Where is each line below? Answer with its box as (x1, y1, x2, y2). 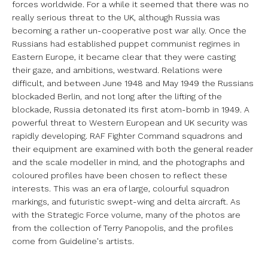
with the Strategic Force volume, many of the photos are (12, 209, 240, 220)
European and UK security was (126, 117, 248, 127)
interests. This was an (12, 183, 103, 193)
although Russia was (138, 12, 220, 22)
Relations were (162, 65, 223, 75)
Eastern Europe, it (12, 51, 86, 62)
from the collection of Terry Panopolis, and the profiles (12, 223, 233, 233)
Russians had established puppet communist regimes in (12, 38, 240, 48)
